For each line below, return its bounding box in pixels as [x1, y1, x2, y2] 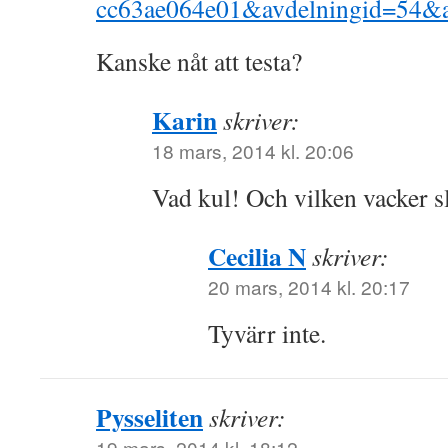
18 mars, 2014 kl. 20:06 [152, 137, 354, 164]
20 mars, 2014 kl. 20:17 [208, 273, 410, 300]
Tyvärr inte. [208, 316, 326, 350]
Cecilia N [208, 237, 306, 275]
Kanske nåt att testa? [96, 44, 302, 78]
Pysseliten [96, 398, 203, 436]
